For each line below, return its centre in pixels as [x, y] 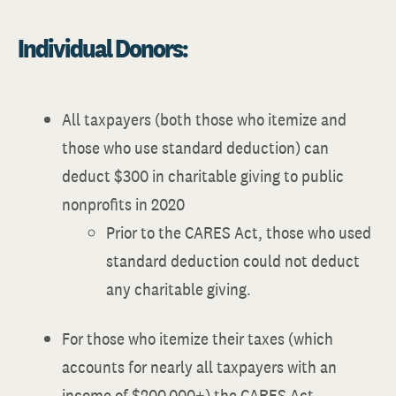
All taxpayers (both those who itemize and [204, 119]
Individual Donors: [103, 48]
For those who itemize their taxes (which [198, 339]
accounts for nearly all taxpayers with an [199, 367]
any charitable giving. [179, 289]
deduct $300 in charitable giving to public [203, 176]
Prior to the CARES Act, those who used [239, 232]
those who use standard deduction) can [195, 148]
